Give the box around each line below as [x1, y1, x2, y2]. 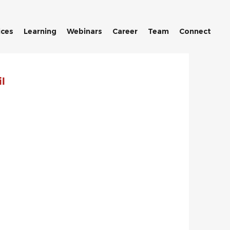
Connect [179, 27, 211, 36]
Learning [24, 27, 56, 36]
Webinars [67, 27, 102, 36]
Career [112, 27, 138, 36]
